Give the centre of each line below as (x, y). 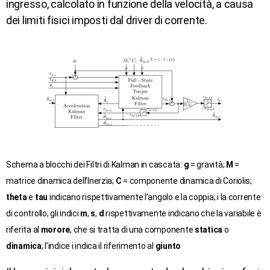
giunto (168, 246)
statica (209, 229)
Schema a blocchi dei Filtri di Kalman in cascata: (95, 164)
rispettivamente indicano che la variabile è (183, 213)
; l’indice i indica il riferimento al (98, 246)
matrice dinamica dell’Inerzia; (61, 181)
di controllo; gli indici (43, 213)
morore (55, 229)
